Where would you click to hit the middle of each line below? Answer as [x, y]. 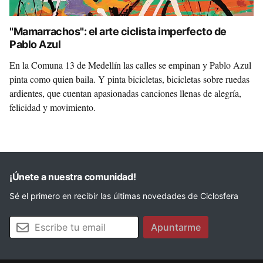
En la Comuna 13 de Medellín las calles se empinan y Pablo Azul [130, 65]
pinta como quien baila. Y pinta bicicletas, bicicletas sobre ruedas [129, 79]
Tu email [25, 222]
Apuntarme [176, 227]
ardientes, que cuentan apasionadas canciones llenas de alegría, [125, 93]
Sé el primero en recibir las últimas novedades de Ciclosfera [124, 196]
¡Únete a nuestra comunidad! [73, 177]
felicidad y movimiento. [53, 107]
